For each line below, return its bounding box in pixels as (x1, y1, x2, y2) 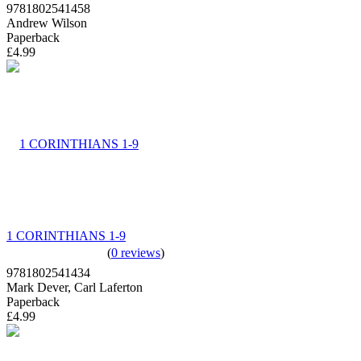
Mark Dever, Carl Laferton (6, 280, 143, 294)
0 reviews (111, 245, 160, 259)
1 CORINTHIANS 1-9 (6, 228, 126, 243)
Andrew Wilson (6, 15, 87, 30)
